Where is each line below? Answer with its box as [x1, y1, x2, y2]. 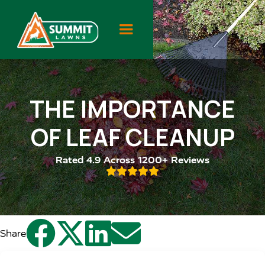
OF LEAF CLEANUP [30, 121, 235, 153]
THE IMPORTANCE [30, 92, 235, 125]
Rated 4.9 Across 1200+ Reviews [56, 154, 209, 166]
